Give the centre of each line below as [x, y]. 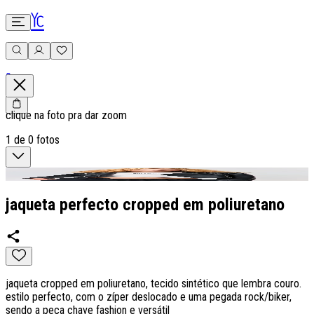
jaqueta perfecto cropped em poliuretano [145, 204]
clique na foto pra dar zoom [66, 115]
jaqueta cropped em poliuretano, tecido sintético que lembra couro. [153, 283]
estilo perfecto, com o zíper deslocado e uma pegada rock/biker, [149, 296]
